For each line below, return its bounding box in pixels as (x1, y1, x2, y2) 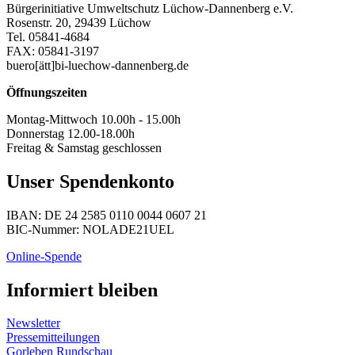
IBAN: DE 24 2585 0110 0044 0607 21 (6, 208, 207, 222)
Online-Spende (6, 249, 82, 263)
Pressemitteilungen (6, 330, 100, 345)
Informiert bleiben (6, 279, 158, 300)
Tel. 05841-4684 (6, 29, 90, 44)
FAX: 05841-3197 (6, 44, 99, 58)
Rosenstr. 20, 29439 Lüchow (6, 15, 151, 29)
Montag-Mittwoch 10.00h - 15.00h (6, 112, 181, 126)
